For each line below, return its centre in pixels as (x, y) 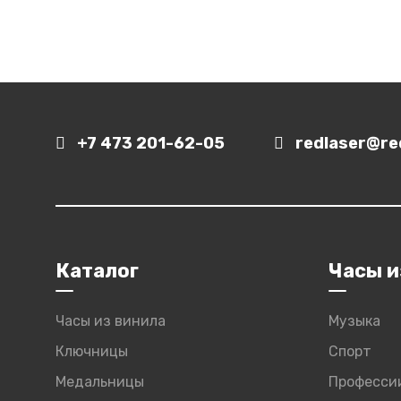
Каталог (97, 271)
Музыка (354, 321)
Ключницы (92, 351)
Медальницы (100, 382)
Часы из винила (111, 321)
